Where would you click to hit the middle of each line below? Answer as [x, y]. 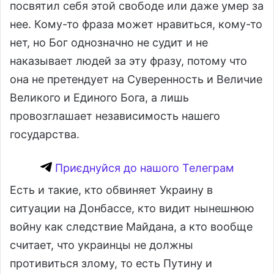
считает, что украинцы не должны [102, 245]
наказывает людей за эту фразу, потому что [128, 61]
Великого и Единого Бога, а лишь [99, 97]
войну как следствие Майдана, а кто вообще [131, 226]
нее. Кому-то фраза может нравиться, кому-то [136, 24]
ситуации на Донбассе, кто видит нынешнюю [132, 208]
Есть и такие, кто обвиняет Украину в [111, 190]
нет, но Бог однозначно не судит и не [109, 42]
